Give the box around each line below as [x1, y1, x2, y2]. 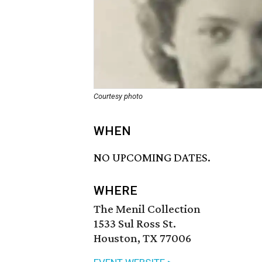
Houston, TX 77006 [94, 231, 191, 246]
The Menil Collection [94, 202, 201, 216]
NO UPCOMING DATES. [94, 150, 211, 165]
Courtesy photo [94, 92, 143, 101]
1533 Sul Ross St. [94, 216, 176, 231]
